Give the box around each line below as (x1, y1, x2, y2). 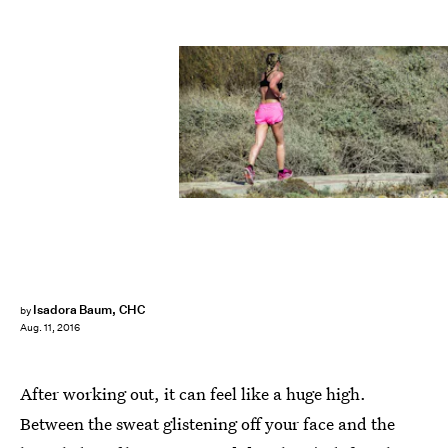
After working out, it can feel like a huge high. (20, 382, 366, 405)
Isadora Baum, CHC (32, 301, 146, 318)
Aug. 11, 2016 (20, 321, 80, 335)
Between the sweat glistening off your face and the (20, 412, 395, 435)
